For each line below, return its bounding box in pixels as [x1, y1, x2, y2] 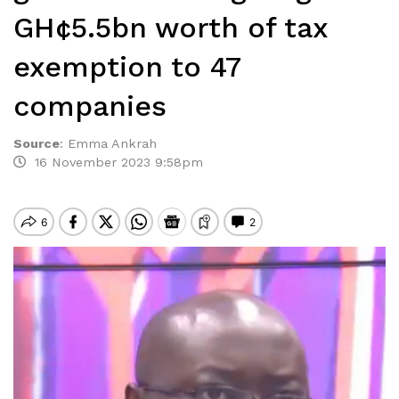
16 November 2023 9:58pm [26, 155, 203, 169]
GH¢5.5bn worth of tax [13, 11, 328, 45]
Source [13, 136, 60, 151]
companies [13, 89, 167, 123]
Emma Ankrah [68, 136, 157, 151]
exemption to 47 [13, 50, 240, 84]
